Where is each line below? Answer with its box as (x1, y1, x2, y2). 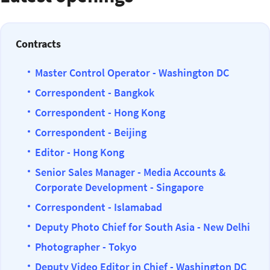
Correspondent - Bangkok (35, 86, 154, 99)
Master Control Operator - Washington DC (35, 66, 229, 80)
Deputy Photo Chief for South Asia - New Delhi (35, 220, 250, 234)
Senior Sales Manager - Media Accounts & (35, 165, 226, 179)
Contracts (16, 37, 61, 51)
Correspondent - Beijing (35, 125, 146, 139)
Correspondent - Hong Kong (35, 105, 168, 119)
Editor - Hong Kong (35, 145, 124, 159)
